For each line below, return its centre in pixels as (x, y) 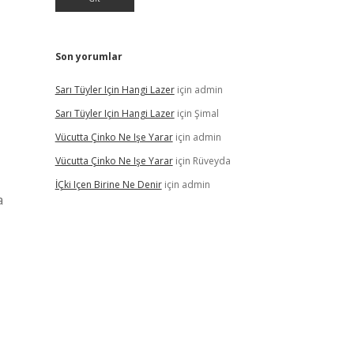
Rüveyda (211, 161)
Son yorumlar (88, 56)
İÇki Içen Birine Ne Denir (108, 185)
